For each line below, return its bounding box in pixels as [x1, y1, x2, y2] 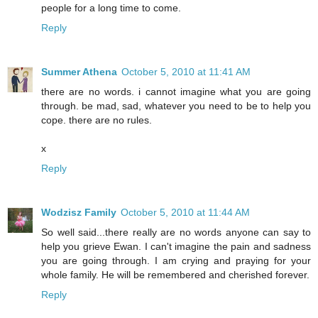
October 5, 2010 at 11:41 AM [121, 66, 251, 77]
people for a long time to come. [41, 2, 181, 14]
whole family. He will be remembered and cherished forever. [41, 268, 309, 280]
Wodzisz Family [41, 206, 116, 218]
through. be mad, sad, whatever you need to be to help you [41, 100, 311, 111]
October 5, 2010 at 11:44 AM [121, 206, 250, 218]
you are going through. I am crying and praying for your [41, 254, 311, 266]
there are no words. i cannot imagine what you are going [41, 86, 311, 97]
